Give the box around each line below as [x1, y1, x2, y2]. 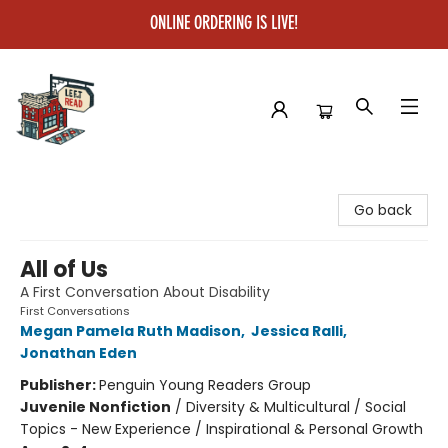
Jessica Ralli [251, 321, 343, 341]
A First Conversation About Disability [20, 282, 270, 302]
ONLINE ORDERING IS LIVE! [150, 15, 298, 33]
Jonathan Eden [20, 343, 137, 363]
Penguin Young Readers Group [99, 375, 311, 395]
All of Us [20, 254, 108, 285]
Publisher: [20, 375, 99, 395]
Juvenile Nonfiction [20, 397, 171, 417]
